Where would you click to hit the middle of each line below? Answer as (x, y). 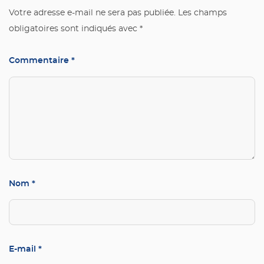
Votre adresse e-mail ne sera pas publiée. (92, 13)
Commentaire (40, 60)
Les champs (202, 13)
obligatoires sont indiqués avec (74, 29)
